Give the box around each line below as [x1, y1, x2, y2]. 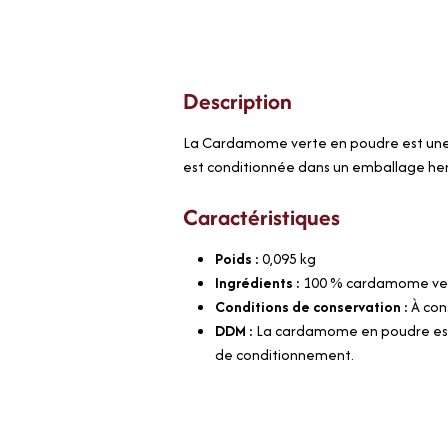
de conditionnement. [215, 343, 355, 365]
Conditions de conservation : [215, 295, 412, 317]
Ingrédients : [215, 271, 304, 293]
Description [183, 84, 293, 117]
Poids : [215, 247, 263, 269]
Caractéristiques [183, 200, 341, 233]
